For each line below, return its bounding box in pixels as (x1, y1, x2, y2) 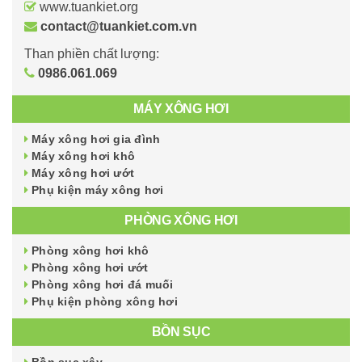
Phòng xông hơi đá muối (32, 277, 174, 291)
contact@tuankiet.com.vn (40, 19, 197, 33)
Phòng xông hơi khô (32, 243, 149, 257)
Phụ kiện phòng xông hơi (32, 294, 178, 308)
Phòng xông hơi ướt (32, 260, 149, 274)
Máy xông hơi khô (32, 149, 135, 162)
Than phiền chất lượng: (24, 46, 159, 61)
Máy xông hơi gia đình (32, 132, 161, 145)
